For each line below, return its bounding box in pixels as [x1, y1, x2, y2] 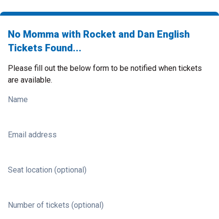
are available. [8, 75, 52, 85]
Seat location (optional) [8, 165, 87, 175]
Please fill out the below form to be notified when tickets [8, 64, 202, 73]
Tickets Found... [8, 42, 82, 54]
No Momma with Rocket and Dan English [8, 28, 190, 40]
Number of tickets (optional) [8, 200, 104, 210]
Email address [8, 130, 57, 139]
